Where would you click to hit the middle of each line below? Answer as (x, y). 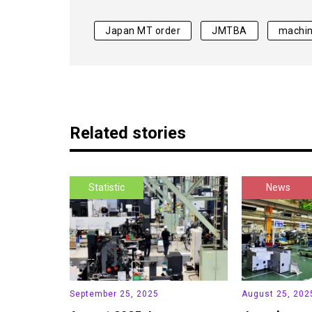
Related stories (128, 133)
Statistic (107, 187)
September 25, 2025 (114, 294)
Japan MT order (143, 30)
